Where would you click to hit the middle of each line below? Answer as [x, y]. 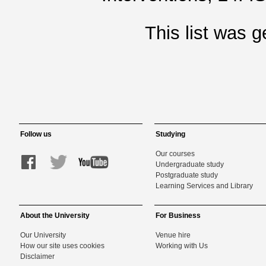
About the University [55, 216]
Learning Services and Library [204, 186]
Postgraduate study [187, 175]
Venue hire [173, 235]
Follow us [36, 134]
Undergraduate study [190, 164]
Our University [43, 235]
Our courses [175, 154]
